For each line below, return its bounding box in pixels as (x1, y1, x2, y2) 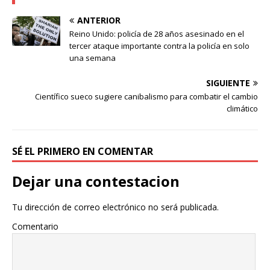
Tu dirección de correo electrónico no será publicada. (12, 201, 219, 213)
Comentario (12, 221, 58, 232)
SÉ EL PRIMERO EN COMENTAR (12, 145, 153, 158)
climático (227, 103, 258, 114)
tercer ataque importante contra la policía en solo (69, 40, 250, 51)
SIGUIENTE (206, 77, 250, 89)
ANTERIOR (77, 14, 121, 26)
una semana (69, 52, 116, 63)
